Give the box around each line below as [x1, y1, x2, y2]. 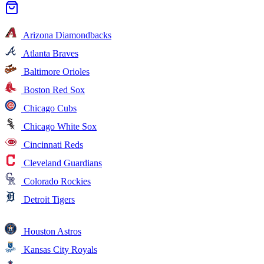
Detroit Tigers [21, 194, 75, 204]
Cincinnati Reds [21, 139, 83, 150]
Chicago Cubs [21, 103, 77, 113]
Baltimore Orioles [21, 66, 90, 77]
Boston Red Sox [21, 84, 85, 95]
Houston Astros [21, 226, 81, 236]
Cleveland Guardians [21, 157, 102, 168]
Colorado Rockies [21, 176, 91, 186]
